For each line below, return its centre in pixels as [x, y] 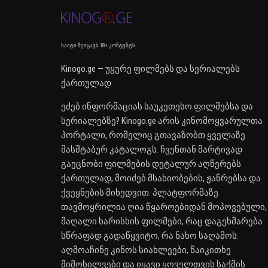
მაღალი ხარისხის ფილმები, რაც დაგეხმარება [162, 222]
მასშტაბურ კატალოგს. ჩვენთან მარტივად [152, 150]
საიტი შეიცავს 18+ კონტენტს [98, 46]
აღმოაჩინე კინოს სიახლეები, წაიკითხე [146, 250]
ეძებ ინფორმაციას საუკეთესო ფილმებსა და [157, 107]
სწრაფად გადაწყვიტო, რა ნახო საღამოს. [150, 236]
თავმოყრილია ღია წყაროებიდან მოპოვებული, [164, 207]
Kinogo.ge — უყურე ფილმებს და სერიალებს [150, 69]
